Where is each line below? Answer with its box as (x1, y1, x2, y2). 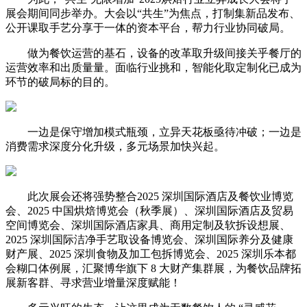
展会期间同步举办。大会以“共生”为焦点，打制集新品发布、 (5, 7, 300, 19)
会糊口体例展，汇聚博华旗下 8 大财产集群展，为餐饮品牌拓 (5, 262, 302, 274)
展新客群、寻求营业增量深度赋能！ (5, 276, 181, 288)
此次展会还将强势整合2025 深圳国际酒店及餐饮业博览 (5, 190, 293, 202)
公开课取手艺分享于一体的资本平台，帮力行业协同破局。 (5, 21, 291, 34)
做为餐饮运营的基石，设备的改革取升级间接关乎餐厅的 (5, 47, 302, 59)
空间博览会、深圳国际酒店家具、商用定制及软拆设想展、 (5, 219, 291, 231)
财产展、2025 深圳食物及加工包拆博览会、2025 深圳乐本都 (5, 247, 296, 260)
